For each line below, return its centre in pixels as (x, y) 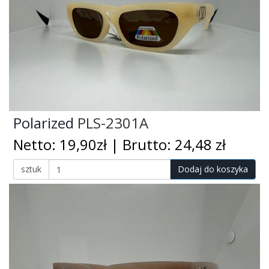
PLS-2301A (111, 123)
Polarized (44, 123)
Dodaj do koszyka (213, 169)
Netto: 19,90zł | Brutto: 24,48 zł (119, 145)
